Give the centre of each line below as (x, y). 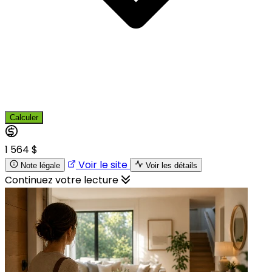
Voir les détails (172, 165)
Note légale (40, 165)
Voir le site (103, 165)
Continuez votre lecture (63, 180)
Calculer (24, 117)
